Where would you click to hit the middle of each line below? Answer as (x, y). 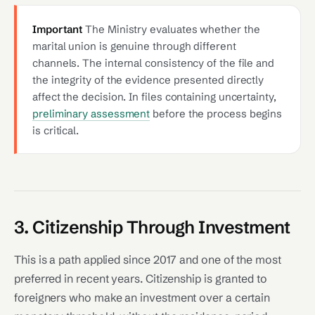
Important (58, 29)
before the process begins (216, 114)
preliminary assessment (91, 114)
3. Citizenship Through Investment (152, 227)
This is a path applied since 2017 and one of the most (148, 259)
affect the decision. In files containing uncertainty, (154, 97)
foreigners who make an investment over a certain (142, 297)
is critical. (56, 130)
